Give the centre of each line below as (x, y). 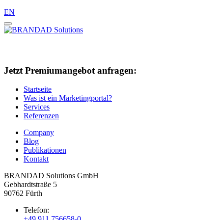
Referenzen (41, 116)
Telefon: (36, 210)
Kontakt (36, 159)
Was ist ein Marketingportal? (68, 98)
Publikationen (45, 150)
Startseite (38, 89)
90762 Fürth (23, 193)
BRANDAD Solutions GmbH (51, 176)
